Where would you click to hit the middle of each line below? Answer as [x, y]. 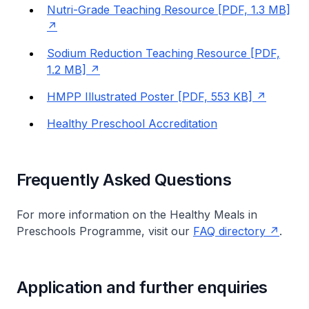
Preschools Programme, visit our [105, 231]
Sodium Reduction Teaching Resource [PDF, [163, 53]
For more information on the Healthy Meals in [137, 215]
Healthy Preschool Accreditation [132, 124]
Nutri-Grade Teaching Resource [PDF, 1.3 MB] [169, 10]
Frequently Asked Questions [124, 180]
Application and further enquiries [142, 288]
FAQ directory [229, 231]
